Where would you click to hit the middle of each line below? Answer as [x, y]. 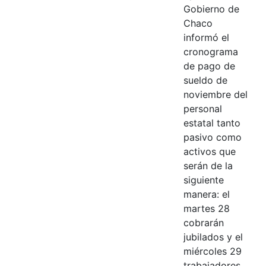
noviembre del [215, 94]
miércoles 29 [212, 251]
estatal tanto [212, 123]
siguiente [203, 180]
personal [202, 108]
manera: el [206, 194]
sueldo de [205, 80]
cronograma [210, 51]
